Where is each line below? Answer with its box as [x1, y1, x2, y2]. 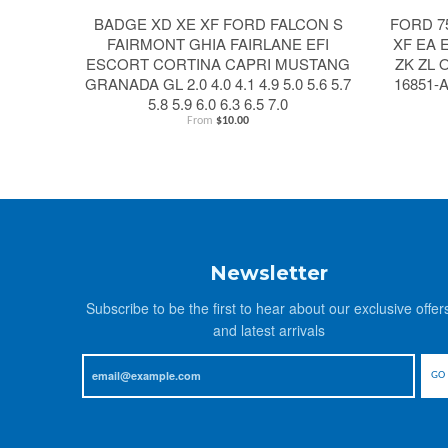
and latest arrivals [212, 319, 325, 340]
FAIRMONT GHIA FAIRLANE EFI [107, 32, 330, 54]
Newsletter [209, 260, 328, 285]
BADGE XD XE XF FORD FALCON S [93, 12, 343, 34]
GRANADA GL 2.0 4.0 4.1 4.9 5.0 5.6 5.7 [85, 72, 352, 94]
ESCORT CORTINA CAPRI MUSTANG [86, 52, 351, 74]
